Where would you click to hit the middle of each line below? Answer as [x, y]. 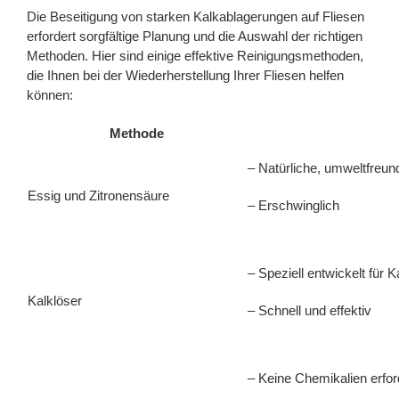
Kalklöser [55, 300]
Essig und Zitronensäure [98, 195]
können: [50, 94]
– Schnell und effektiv [309, 310]
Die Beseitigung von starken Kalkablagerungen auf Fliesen [195, 16]
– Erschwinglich [293, 205]
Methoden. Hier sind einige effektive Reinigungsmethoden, [195, 55]
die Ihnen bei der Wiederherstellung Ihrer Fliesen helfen [185, 75]
